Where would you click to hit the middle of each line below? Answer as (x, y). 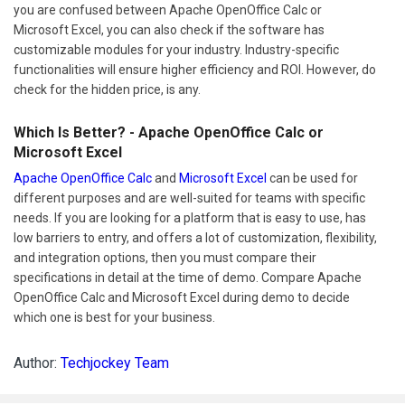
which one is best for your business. (114, 317)
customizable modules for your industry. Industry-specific (176, 49)
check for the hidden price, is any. (107, 89)
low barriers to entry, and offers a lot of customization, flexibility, (195, 237)
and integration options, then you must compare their (165, 257)
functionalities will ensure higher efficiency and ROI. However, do (195, 69)
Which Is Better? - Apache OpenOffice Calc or (169, 132)
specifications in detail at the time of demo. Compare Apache (188, 277)
